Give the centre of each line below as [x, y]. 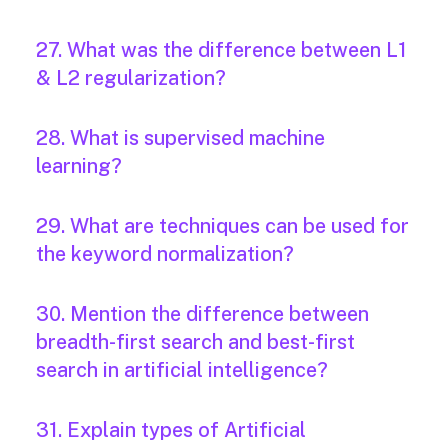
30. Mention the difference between [202, 314]
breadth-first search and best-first [195, 342]
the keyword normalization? [165, 254]
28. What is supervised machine [180, 138]
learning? [79, 166]
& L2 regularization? [131, 78]
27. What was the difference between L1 [221, 50]
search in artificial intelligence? [182, 370]
